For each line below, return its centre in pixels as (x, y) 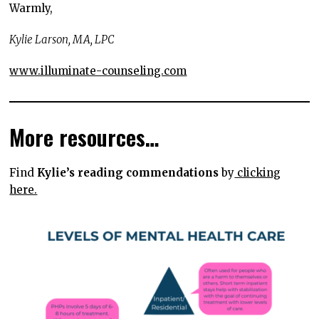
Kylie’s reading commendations (128, 173)
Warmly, (33, 9)
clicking (258, 173)
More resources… (84, 137)
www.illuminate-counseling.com (98, 71)
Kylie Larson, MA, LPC (62, 40)
